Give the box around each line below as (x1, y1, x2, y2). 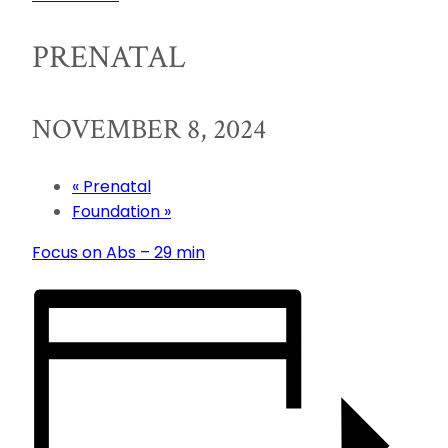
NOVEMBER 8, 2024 (32, 110, 266, 148)
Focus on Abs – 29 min (32, 240, 205, 264)
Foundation (72, 199, 164, 223)
